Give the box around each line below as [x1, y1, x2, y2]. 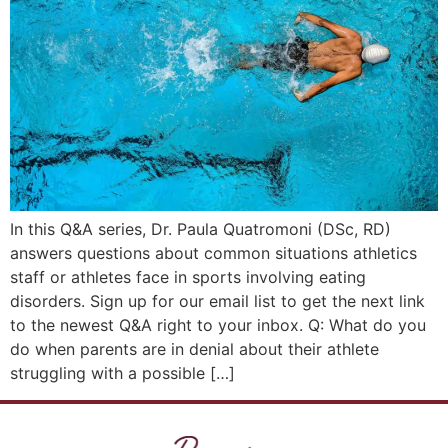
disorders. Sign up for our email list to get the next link [10, 291, 425, 312]
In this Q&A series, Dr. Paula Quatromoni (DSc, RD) [10, 219, 391, 240]
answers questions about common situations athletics [10, 243, 417, 264]
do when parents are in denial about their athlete [10, 339, 379, 360]
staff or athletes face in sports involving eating [10, 267, 366, 288]
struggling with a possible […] [10, 363, 235, 384]
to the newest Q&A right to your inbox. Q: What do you [10, 315, 426, 336]
